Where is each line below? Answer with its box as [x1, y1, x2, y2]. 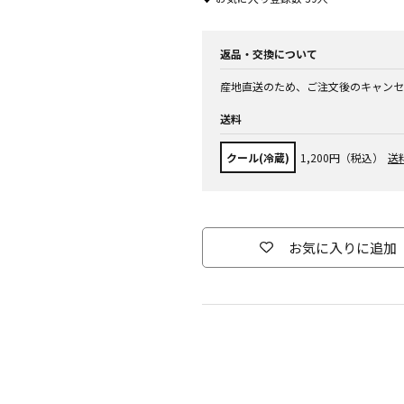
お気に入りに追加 [289, 238, 397, 257]
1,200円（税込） [300, 150, 383, 165]
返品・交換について [220, 46, 317, 61]
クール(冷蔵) [226, 150, 289, 165]
